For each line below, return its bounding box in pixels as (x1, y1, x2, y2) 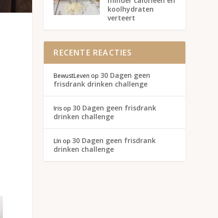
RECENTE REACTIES (54, 47, 132, 58)
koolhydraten (108, 4, 154, 14)
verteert (108, 13, 136, 22)
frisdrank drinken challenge (54, 79, 148, 89)
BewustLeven (54, 71, 90, 80)
